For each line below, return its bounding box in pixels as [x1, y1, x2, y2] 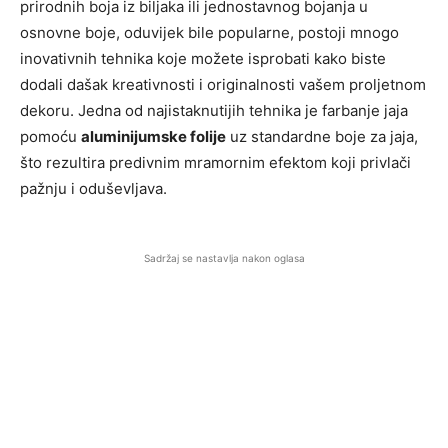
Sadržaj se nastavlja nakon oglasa [143, 252, 305, 264]
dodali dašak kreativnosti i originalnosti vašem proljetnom [20, 75, 426, 94]
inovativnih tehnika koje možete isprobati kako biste [20, 49, 386, 68]
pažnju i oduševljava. [20, 179, 167, 198]
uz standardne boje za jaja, [226, 127, 418, 146]
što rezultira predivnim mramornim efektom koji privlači [20, 153, 411, 172]
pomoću [20, 127, 81, 146]
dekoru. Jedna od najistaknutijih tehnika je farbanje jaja [20, 101, 408, 120]
